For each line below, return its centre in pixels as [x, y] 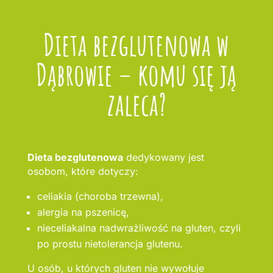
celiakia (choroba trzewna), [100, 197]
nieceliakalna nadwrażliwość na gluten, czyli [139, 228]
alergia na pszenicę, [83, 212]
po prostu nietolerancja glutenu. [110, 244]
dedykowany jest [163, 158]
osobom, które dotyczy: [83, 172]
